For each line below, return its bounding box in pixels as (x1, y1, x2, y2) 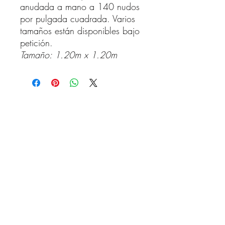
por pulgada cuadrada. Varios (20, 12, 135, 25)
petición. (20, 36, 53, 49)
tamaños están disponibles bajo (20, 24, 140, 37)
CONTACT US (38, 120, 123, 139)
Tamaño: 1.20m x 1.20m (20, 48, 117, 61)
